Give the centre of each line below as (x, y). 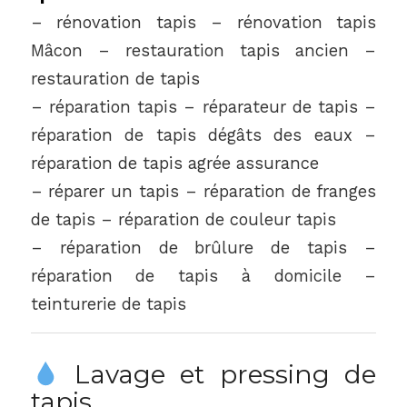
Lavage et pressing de (218, 374)
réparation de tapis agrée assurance (174, 164)
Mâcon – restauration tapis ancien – (203, 51)
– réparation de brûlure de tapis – (203, 248)
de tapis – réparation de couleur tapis (183, 220)
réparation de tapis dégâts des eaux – (203, 135)
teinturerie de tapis (108, 304)
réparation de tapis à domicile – (203, 276)
